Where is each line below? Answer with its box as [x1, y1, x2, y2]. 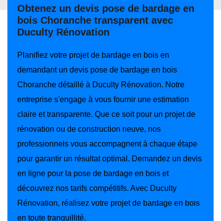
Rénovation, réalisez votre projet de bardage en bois [17, 198, 200, 207]
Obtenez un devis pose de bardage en [17, 2, 194, 14]
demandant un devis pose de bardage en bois [17, 65, 177, 74]
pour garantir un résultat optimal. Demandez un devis [17, 154, 202, 163]
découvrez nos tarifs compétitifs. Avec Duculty [17, 184, 177, 192]
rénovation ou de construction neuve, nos [17, 124, 161, 133]
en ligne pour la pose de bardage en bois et [17, 169, 169, 178]
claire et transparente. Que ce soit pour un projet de [17, 110, 195, 118]
